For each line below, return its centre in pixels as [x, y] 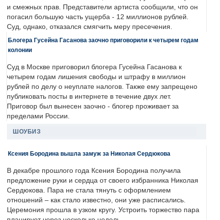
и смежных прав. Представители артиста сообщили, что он [102, 7]
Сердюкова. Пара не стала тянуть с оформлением [89, 191]
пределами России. [38, 116]
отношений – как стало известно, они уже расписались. [96, 200]
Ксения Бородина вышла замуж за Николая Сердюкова [89, 154]
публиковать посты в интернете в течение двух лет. [89, 97]
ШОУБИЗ [27, 132]
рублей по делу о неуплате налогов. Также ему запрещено [102, 87]
